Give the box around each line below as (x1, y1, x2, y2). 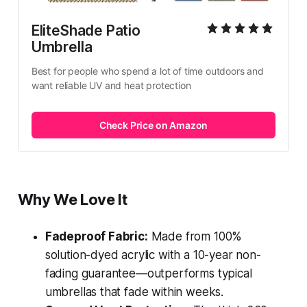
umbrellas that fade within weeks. (45, 285, 224, 299)
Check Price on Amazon (99, 119, 208, 131)
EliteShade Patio (31, 22, 140, 40)
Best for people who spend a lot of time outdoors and (31, 65, 264, 77)
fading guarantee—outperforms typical (45, 267, 252, 281)
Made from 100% (147, 230, 243, 244)
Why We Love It (17, 191, 127, 209)
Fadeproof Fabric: (45, 230, 148, 244)
